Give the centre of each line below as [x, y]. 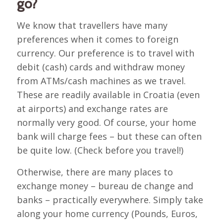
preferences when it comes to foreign [97, 39]
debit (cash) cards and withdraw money [101, 67]
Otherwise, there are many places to [95, 172]
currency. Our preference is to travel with [105, 53]
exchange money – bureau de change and [105, 186]
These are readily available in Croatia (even [108, 95]
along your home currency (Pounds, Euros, [107, 213]
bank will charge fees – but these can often [109, 137]
